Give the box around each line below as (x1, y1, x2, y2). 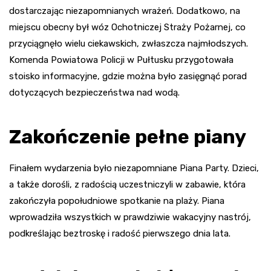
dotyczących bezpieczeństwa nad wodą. (9, 87, 180, 98)
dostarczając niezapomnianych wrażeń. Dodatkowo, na (9, 5, 240, 16)
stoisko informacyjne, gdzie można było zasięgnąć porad (9, 70, 247, 82)
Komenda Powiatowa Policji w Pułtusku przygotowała (9, 54, 233, 65)
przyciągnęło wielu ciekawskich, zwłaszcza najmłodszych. (9, 38, 248, 49)
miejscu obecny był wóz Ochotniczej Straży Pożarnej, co (9, 21, 246, 33)
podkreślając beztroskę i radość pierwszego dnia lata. (9, 227, 230, 239)
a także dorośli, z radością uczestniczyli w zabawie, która (9, 178, 246, 190)
